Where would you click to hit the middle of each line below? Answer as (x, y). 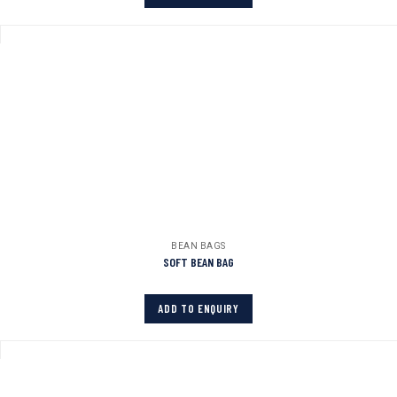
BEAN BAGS (198, 246)
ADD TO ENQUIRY (198, 308)
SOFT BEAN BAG (198, 261)
